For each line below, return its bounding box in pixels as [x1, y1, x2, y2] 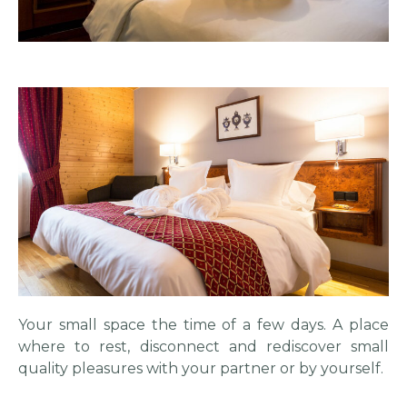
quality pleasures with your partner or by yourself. [18, 359, 383, 377]
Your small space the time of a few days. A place [18, 315, 389, 333]
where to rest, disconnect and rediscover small [18, 337, 389, 355]
